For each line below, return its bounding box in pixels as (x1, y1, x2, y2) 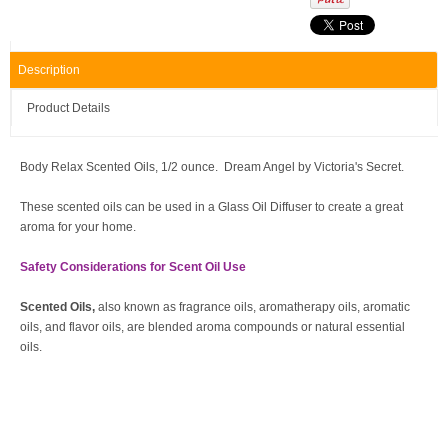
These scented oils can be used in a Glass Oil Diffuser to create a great (20, 200, 403, 214)
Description (18, 63, 80, 77)
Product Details (27, 101, 110, 115)
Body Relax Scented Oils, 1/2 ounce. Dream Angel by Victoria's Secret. (20, 160, 404, 174)
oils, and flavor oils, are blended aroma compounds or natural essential (20, 320, 405, 334)
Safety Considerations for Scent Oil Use (20, 260, 246, 274)
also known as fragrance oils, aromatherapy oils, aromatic (98, 300, 410, 314)
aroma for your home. (20, 220, 136, 234)
